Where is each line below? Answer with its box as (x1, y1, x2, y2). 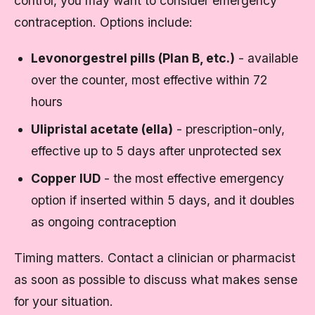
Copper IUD (31, 171, 101, 186)
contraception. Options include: (14, 15, 193, 30)
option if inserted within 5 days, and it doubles (31, 193, 295, 207)
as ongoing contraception (31, 214, 176, 229)
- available (235, 51, 298, 65)
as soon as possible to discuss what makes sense (14, 272, 297, 287)
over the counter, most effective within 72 (31, 72, 267, 87)
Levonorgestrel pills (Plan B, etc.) (31, 51, 235, 65)
